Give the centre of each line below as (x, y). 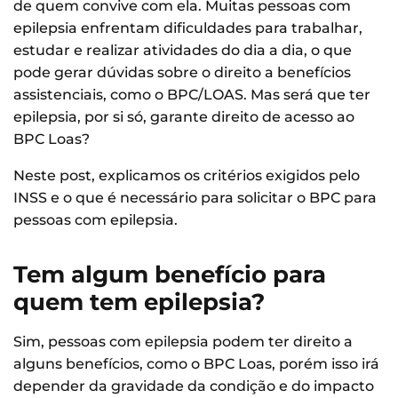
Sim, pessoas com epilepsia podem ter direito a (183, 341)
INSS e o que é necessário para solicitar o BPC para (195, 197)
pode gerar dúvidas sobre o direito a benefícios (182, 72)
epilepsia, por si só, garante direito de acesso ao (184, 116)
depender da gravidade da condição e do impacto (194, 386)
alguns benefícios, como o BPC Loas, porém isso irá (196, 363)
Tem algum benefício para (170, 274)
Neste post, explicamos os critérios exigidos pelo (187, 175)
